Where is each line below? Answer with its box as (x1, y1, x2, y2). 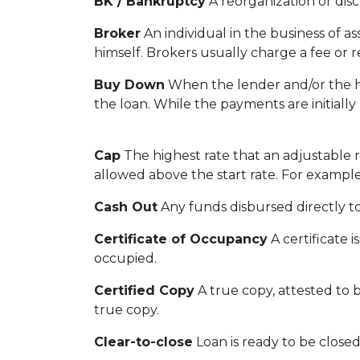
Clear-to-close (94, 334, 193, 350)
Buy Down (94, 77, 165, 92)
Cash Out (94, 199, 157, 215)
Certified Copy (94, 283, 194, 298)
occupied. (94, 251, 157, 266)
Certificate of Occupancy (94, 231, 268, 247)
